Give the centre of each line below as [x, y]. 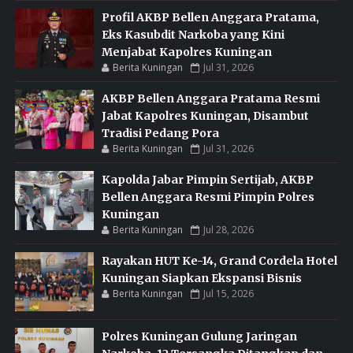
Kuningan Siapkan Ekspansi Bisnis [201, 278]
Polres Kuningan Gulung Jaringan [199, 336]
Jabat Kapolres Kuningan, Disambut [205, 115]
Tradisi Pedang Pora [160, 133]
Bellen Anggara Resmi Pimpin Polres [208, 197]
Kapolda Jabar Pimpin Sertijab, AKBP [207, 179]
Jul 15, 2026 [228, 293]
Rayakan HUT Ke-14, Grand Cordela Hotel [219, 260]
